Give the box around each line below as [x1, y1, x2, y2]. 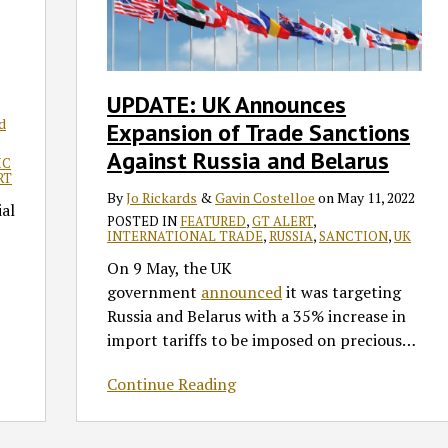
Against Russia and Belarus [107, 145, 390, 177]
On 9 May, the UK [107, 257, 233, 280]
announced [201, 281, 283, 304]
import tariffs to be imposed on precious [107, 329, 403, 352]
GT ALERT [252, 212, 314, 231]
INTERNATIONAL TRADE [107, 227, 264, 246]
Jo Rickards [126, 188, 198, 208]
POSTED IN [107, 212, 181, 231]
